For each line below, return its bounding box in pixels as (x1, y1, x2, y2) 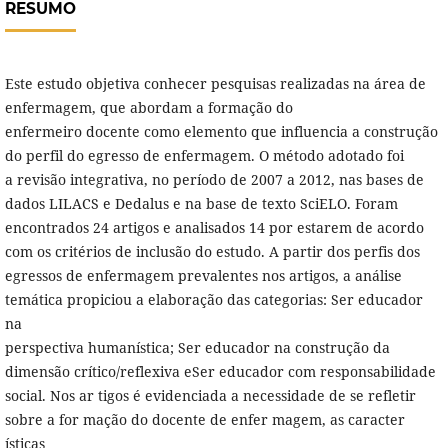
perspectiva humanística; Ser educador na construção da (4, 338, 390, 358)
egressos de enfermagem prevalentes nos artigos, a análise (4, 266, 402, 286)
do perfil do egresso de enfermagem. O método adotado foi (4, 146, 404, 166)
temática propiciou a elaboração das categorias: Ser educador (4, 290, 423, 310)
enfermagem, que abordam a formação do (4, 98, 293, 118)
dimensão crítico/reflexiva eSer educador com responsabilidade (4, 362, 436, 382)
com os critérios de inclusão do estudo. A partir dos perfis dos (4, 242, 420, 262)
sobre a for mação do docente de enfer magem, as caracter (4, 410, 405, 430)
